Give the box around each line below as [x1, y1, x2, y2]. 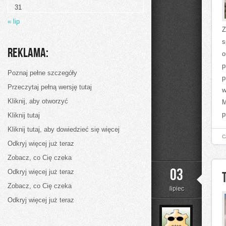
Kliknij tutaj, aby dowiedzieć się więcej [8, 126, 120, 133]
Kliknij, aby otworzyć [8, 97, 68, 105]
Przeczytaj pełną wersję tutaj [8, 83, 92, 91]
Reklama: [8, 45, 48, 61]
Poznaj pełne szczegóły [8, 69, 77, 77]
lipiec [169, 185, 184, 192]
